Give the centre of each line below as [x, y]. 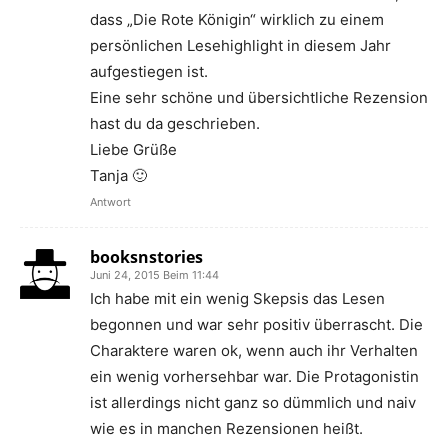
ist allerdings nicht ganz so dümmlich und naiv [253, 402]
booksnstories [146, 257]
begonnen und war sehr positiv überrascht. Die [256, 324]
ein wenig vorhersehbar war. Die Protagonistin [254, 376]
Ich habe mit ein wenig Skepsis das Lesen [237, 298]
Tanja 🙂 [118, 175]
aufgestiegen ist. [149, 71]
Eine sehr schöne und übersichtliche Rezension [259, 97]
